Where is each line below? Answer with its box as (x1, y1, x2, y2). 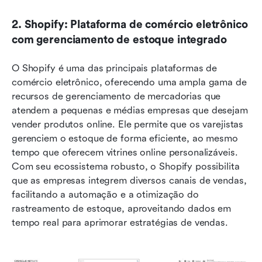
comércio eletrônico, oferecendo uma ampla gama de (12, 76, 247, 88)
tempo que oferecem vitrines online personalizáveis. (12, 146, 238, 158)
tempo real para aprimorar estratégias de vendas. (12, 216, 228, 228)
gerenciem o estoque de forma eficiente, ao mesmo (12, 132, 238, 144)
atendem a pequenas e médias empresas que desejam (12, 104, 248, 116)
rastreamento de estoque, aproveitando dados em (12, 202, 232, 214)
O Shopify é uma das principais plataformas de (12, 62, 218, 74)
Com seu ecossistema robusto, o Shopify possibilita (12, 160, 240, 172)
